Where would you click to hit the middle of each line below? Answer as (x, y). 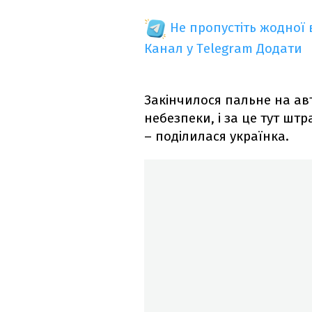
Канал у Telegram (198, 49)
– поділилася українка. (217, 136)
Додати (279, 49)
